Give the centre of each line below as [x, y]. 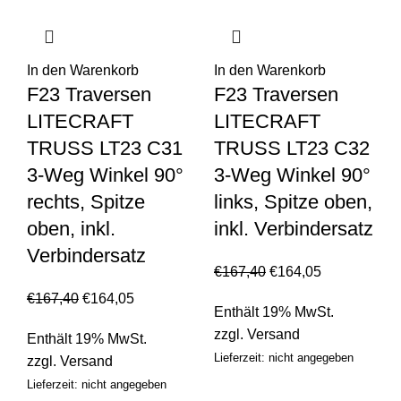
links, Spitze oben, [293, 202]
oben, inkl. [71, 229]
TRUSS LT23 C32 [292, 149]
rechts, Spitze [86, 202]
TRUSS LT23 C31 [105, 149]
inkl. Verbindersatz [294, 229]
